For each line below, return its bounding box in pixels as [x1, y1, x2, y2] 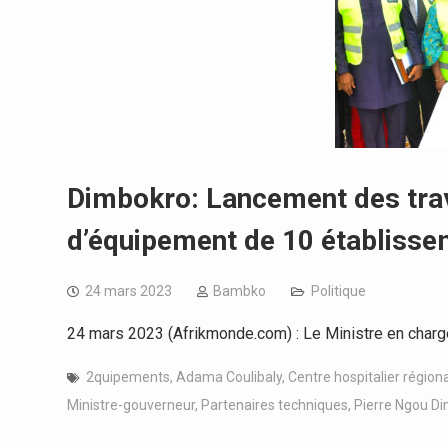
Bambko [213, 283, 266, 299]
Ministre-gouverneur [67, 397, 195, 413]
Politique [311, 283, 366, 299]
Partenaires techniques [201, 397, 348, 413]
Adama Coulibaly [176, 369, 282, 385]
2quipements [86, 369, 170, 385]
